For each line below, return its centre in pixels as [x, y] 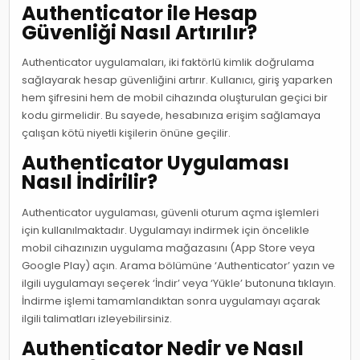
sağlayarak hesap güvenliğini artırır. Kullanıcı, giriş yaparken [178, 80]
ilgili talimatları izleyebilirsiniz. [97, 318]
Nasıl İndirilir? [90, 182]
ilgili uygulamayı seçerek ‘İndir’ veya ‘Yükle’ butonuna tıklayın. [179, 283]
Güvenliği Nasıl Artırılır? [140, 32]
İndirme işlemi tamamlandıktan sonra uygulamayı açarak [172, 301]
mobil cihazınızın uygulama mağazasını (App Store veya [169, 247]
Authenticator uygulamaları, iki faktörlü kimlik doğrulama [168, 62]
